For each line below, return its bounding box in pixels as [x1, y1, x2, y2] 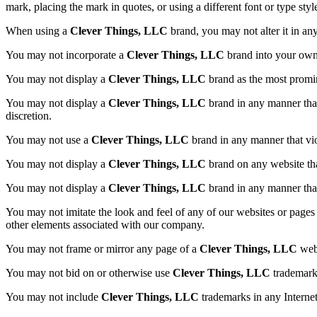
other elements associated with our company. [6, 219, 204, 231]
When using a [6, 25, 70, 38]
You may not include [6, 291, 101, 304]
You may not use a [6, 134, 91, 146]
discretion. [6, 110, 52, 122]
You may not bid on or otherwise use [6, 267, 173, 279]
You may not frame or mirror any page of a [6, 243, 200, 255]
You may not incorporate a [6, 49, 127, 62]
